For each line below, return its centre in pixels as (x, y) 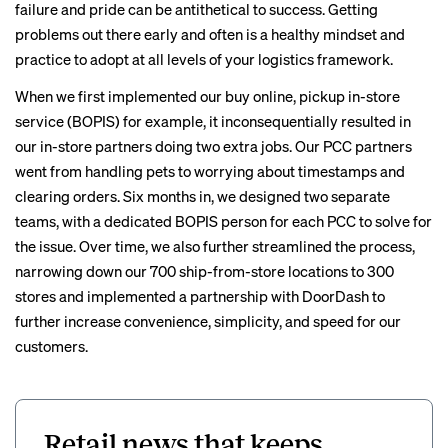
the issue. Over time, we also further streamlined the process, (215, 246)
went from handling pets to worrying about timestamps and (210, 171)
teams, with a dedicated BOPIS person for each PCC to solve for (223, 221)
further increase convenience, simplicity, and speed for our (208, 321)
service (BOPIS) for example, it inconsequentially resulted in (213, 121)
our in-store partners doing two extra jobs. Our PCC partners (213, 146)
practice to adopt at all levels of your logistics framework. (204, 59)
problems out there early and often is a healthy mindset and (210, 34)
